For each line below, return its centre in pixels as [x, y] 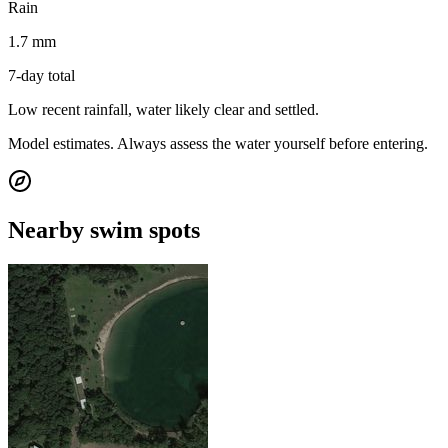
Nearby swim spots [104, 229]
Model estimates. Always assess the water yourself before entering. [218, 143]
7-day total [41, 75]
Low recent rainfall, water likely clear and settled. [163, 109]
